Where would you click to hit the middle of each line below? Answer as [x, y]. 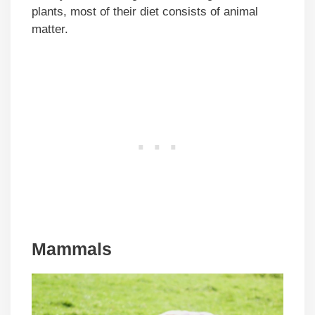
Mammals [72, 249]
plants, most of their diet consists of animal [145, 11]
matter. [50, 29]
